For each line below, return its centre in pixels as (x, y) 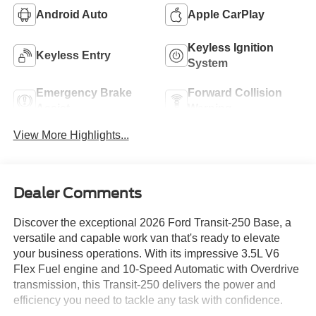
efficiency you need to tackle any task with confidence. (148, 300)
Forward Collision (235, 93)
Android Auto (72, 15)
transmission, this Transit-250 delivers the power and (144, 284)
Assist (53, 109)
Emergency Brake (84, 93)
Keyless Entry (73, 56)
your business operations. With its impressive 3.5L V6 (146, 253)
